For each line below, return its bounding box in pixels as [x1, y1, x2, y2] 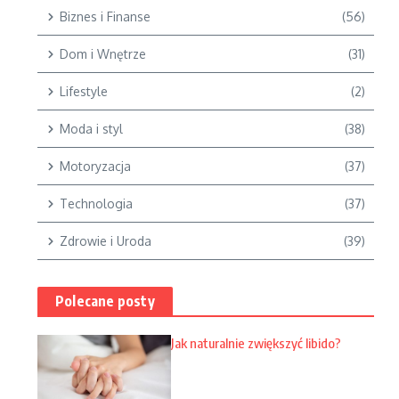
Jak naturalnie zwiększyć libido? [171, 335, 341, 351]
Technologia [60, 196, 133, 211]
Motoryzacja [60, 159, 131, 174]
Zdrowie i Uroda [60, 233, 151, 248]
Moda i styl [60, 121, 123, 136]
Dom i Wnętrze [60, 46, 146, 61]
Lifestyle [60, 84, 108, 99]
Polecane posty [55, 292, 155, 310]
